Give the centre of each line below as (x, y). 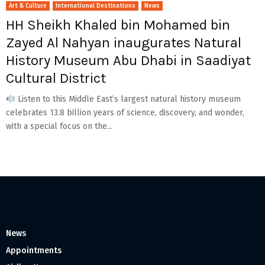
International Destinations (96, 6)
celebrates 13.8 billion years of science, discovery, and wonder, (125, 113)
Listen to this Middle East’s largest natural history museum (128, 99)
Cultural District (56, 78)
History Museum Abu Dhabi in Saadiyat (128, 61)
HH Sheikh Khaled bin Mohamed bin (118, 25)
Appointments (34, 251)
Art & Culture (28, 6)
